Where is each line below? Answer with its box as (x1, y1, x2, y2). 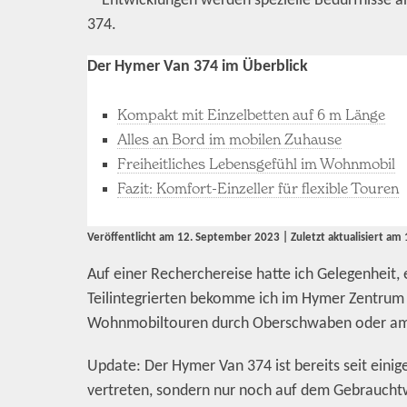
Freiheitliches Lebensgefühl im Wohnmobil (117, 154, 396, 173)
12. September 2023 (177, 232, 280, 244)
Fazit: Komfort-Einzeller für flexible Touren (117, 178, 400, 197)
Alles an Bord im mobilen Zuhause (117, 129, 342, 148)
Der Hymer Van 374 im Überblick (87, 59, 308, 75)
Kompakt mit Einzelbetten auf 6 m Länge (117, 104, 386, 124)
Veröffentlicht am (87, 232, 177, 244)
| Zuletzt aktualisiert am (280, 232, 404, 244)
